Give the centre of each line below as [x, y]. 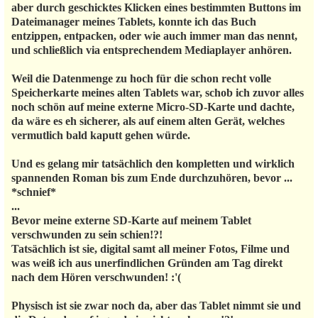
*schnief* [34, 192]
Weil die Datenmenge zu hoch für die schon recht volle [141, 78]
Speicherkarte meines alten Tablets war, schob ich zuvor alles [158, 92]
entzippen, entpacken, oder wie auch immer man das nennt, [154, 35]
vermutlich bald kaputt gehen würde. [101, 135]
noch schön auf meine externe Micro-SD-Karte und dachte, [153, 106]
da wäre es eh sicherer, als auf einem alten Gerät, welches [148, 121]
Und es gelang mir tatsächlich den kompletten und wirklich [153, 163]
